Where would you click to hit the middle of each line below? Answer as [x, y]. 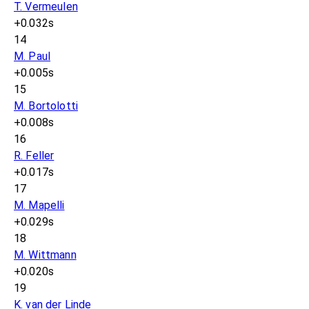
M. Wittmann [45, 255]
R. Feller [34, 156]
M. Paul [32, 57]
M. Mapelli [39, 206]
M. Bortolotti [46, 106]
